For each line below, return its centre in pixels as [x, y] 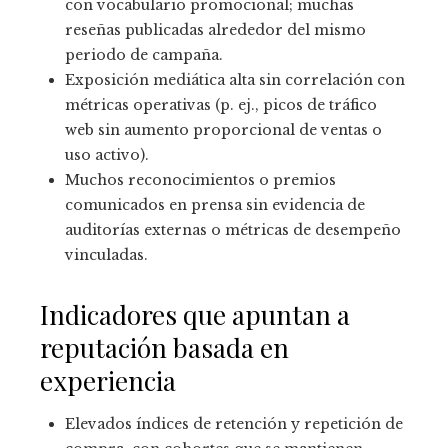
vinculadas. [106, 255]
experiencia [108, 381]
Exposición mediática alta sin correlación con [235, 80]
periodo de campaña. [144, 55]
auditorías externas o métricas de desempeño [233, 230]
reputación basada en [164, 348]
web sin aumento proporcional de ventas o [223, 130]
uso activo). [107, 155]
